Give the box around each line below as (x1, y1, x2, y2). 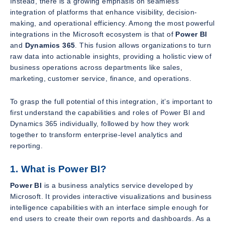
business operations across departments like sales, (10, 63, 182, 71)
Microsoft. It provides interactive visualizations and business (10, 192, 212, 201)
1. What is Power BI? (10, 163, 106, 174)
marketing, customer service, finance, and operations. (10, 74, 192, 82)
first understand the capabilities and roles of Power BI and (10, 108, 205, 117)
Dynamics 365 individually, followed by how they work (10, 119, 189, 128)
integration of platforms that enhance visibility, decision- (10, 8, 197, 16)
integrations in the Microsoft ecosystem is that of (10, 30, 176, 38)
